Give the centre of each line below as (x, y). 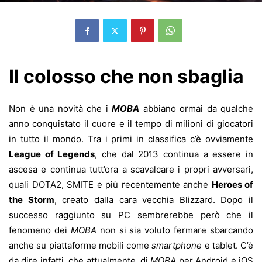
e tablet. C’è (227, 246)
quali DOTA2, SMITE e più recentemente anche (110, 185)
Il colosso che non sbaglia (126, 77)
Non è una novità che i (60, 109)
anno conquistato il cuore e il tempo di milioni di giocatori (131, 124)
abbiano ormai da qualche (196, 109)
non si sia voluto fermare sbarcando (175, 230)
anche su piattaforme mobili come (80, 246)
